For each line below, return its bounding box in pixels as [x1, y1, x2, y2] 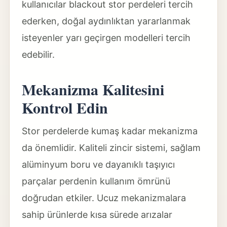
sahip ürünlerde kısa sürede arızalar [21, 209, 172, 220]
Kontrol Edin [21, 96, 108, 119]
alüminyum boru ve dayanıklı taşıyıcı [21, 159, 175, 170]
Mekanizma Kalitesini [21, 78, 164, 100]
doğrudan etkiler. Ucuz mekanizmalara [21, 193, 186, 203]
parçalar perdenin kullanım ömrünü [21, 176, 170, 186]
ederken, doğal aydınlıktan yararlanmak [21, 16, 191, 26]
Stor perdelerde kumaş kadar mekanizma [21, 126, 198, 136]
